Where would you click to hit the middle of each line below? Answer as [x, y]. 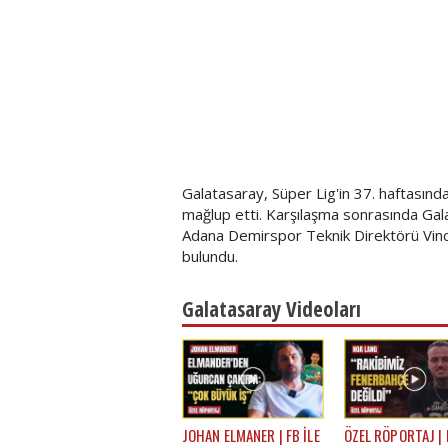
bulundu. [210, 256]
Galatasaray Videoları [271, 309]
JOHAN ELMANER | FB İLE [251, 434]
